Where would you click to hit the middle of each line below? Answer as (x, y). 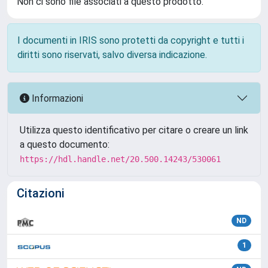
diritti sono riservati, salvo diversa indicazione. (112, 55)
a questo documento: (65, 144)
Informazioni (56, 98)
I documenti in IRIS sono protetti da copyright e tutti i (131, 40)
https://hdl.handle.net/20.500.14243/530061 (120, 159)
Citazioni (41, 193)
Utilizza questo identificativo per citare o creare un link (134, 130)
